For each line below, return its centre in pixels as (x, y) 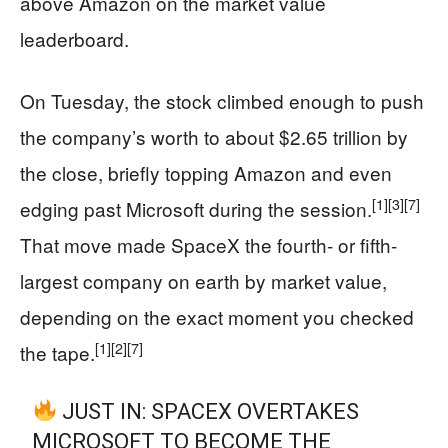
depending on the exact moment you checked (217, 316)
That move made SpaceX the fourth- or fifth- (208, 244)
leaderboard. (74, 38)
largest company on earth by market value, (203, 280)
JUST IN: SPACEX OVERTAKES (208, 411)
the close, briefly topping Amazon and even (206, 172)
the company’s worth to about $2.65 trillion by (214, 136)
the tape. (57, 352)
